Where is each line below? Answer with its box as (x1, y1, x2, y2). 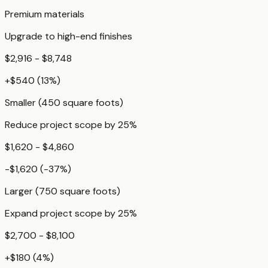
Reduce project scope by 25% (5, 118, 137, 132)
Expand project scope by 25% (5, 207, 137, 220)
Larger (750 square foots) (5, 185, 120, 198)
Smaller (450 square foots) (5, 96, 123, 109)
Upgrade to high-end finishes (5, 30, 132, 43)
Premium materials (5, 8, 84, 21)
